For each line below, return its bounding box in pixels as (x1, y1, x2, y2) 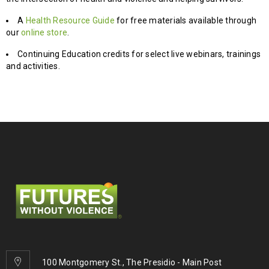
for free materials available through (114, 16, 256, 25)
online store (21, 28, 67, 37)
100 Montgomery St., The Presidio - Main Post (42, 257, 222, 267)
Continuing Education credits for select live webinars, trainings (17, 49, 261, 59)
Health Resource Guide (25, 16, 115, 25)
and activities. (6, 61, 60, 71)
